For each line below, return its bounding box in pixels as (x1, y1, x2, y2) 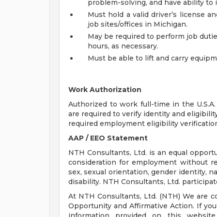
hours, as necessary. (88, 42, 158, 50)
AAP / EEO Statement (68, 134, 148, 142)
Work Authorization (68, 85, 141, 94)
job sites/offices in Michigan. (88, 20, 187, 29)
